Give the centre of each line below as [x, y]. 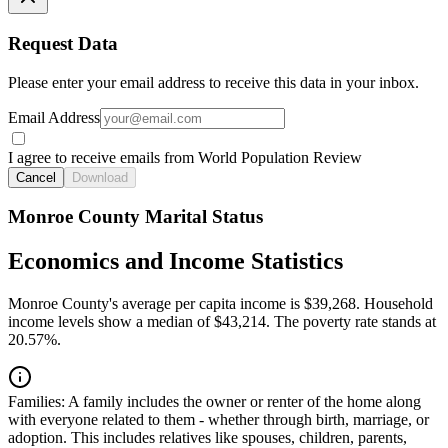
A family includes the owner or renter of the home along [243, 402]
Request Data [63, 44]
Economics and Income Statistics [175, 261]
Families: [36, 402]
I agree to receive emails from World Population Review [185, 157]
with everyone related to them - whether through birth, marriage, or [218, 420]
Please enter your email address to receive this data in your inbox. [213, 82]
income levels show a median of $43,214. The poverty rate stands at [222, 322]
